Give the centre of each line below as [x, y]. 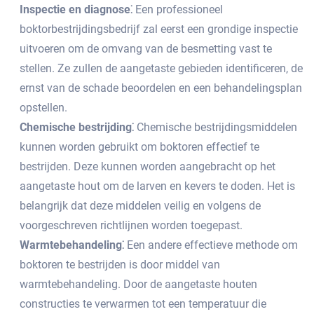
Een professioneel [178, 9]
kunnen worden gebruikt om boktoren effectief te [139, 147]
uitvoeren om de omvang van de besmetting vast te [146, 49]
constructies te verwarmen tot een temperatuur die [143, 304]
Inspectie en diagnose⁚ [76, 9]
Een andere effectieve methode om [211, 245]
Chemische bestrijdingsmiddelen [216, 127]
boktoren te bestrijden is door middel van [120, 265]
